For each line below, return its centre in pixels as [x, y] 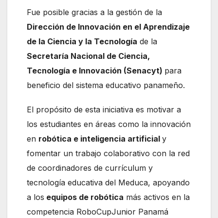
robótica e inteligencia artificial [100, 139]
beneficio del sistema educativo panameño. [106, 85]
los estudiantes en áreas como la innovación [109, 124]
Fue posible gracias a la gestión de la [94, 12]
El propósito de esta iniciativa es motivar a [104, 110]
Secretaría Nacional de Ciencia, [88, 56]
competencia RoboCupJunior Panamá [98, 212]
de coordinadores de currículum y [90, 168]
